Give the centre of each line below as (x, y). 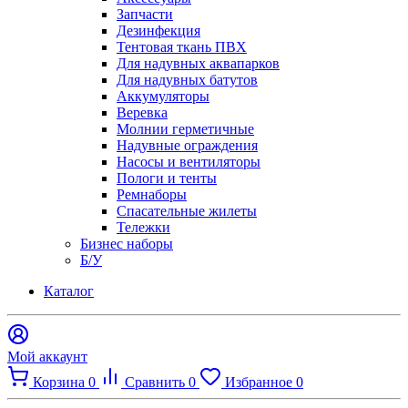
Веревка (142, 112)
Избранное (260, 382)
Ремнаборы (152, 194)
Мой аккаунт (47, 356)
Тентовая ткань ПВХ (182, 46)
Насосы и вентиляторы (189, 161)
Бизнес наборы (127, 243)
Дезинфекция (158, 30)
